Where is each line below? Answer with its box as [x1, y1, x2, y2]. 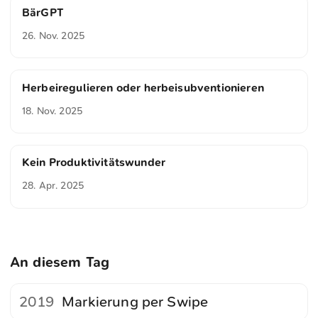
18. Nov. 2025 [22, 104, 83, 117]
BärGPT [22, 5, 63, 19]
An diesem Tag [10, 253, 110, 270]
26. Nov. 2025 [22, 29, 85, 42]
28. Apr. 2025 [22, 180, 84, 192]
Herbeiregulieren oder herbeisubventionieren [22, 80, 264, 94]
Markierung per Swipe [62, 293, 209, 311]
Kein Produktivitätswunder [22, 155, 165, 170]
